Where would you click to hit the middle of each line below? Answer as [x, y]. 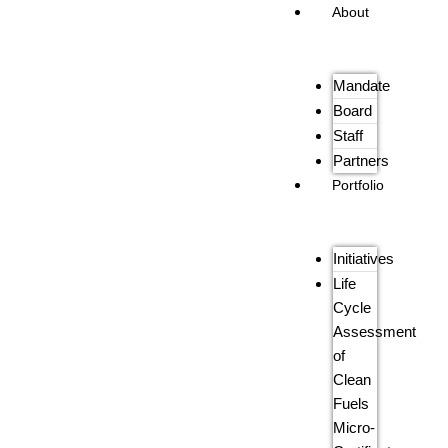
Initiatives [364, 259]
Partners [361, 161]
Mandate [362, 86]
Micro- [354, 428]
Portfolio [357, 185]
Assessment [375, 332]
